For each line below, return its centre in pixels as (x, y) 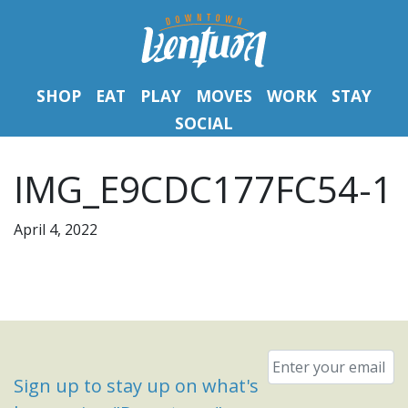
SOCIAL (204, 123)
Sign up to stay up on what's (136, 386)
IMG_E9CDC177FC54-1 (203, 189)
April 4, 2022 (56, 229)
